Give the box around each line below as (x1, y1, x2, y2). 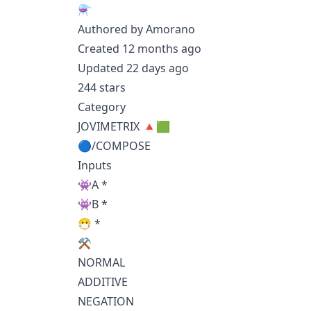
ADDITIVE (78, 274, 128, 289)
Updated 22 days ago (78, 60, 189, 76)
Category (78, 99, 126, 115)
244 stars (78, 80, 126, 95)
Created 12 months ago (78, 41, 201, 56)
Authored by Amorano (78, 22, 195, 37)
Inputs (78, 158, 112, 173)
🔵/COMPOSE (78, 138, 151, 153)
